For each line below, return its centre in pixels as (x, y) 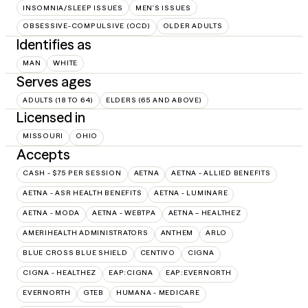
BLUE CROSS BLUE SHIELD (75, 252)
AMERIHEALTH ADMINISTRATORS (86, 232)
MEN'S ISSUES (163, 8)
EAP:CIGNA (131, 272)
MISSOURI (43, 135)
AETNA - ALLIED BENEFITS (221, 173)
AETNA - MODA (51, 212)
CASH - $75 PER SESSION (72, 173)
